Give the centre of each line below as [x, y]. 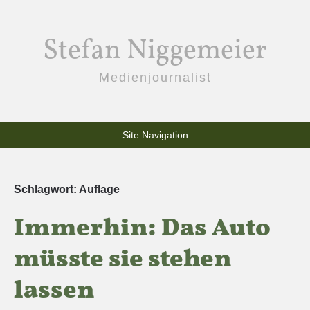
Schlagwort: [46, 189]
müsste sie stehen [123, 260]
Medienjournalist [155, 77]
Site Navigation [155, 135]
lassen [54, 291]
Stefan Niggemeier [155, 51]
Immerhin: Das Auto [142, 229]
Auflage [99, 189]
